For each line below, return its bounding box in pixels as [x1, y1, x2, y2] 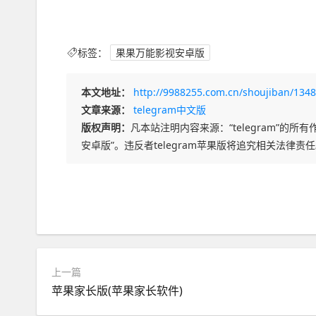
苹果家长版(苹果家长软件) [51, 283, 183, 298]
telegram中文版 [133, 103, 206, 116]
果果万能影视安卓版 [116, 46, 205, 59]
